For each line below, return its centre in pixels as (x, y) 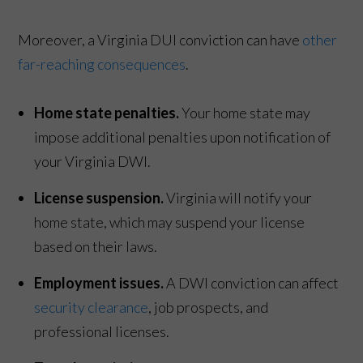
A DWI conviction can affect (253, 282)
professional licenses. (102, 331)
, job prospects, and (209, 307)
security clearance (92, 307)
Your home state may (246, 112)
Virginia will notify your (238, 197)
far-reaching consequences (102, 64)
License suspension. (99, 197)
